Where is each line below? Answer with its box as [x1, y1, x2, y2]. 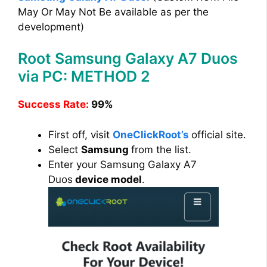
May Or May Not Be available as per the [18, 5, 209, 18]
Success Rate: [18, 98, 89, 111]
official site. [191, 128, 246, 141]
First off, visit [48, 128, 113, 141]
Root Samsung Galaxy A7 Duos [18, 49, 238, 68]
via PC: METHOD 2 [18, 67, 150, 86]
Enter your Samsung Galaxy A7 [48, 158, 197, 170]
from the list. [131, 143, 191, 156]
